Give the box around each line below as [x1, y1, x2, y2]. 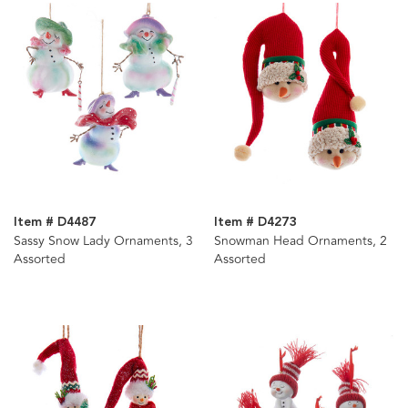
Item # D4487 [14, 211, 96, 232]
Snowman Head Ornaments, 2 [213, 230, 387, 250]
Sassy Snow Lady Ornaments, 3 [14, 230, 193, 250]
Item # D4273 [213, 211, 296, 232]
